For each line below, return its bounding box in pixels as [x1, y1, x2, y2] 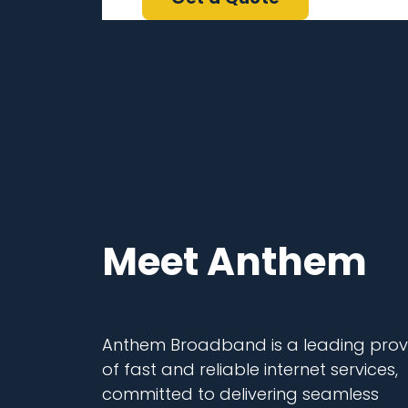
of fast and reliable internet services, [101, 358, 398, 382]
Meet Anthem [101, 235, 367, 290]
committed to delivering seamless [101, 382, 379, 406]
